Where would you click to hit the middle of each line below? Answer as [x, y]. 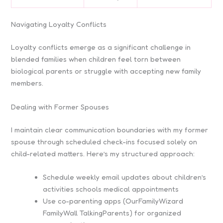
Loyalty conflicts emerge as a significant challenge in [101, 47]
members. [27, 83]
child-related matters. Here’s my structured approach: [103, 153]
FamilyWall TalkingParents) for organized [112, 213]
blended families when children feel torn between [96, 59]
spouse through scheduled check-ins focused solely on [104, 141]
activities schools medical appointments [111, 189]
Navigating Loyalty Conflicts [59, 24]
